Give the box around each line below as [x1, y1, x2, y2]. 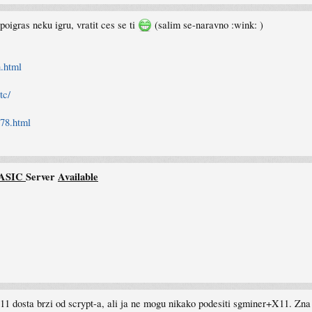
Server [26, 169, 58, 184]
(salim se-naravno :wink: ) [152, 18, 263, 31]
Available [58, 169, 98, 184]
